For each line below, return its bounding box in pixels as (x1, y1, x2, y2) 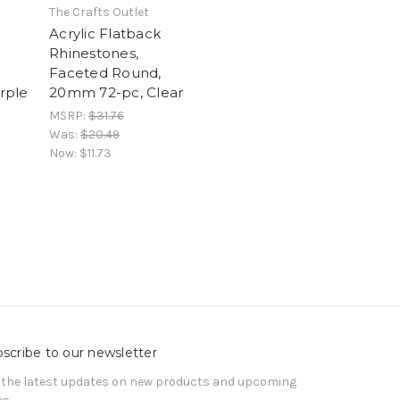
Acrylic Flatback (49, 24, 161, 42)
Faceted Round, (49, 63, 162, 81)
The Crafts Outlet (49, 4, 149, 20)
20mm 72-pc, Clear (49, 83, 184, 101)
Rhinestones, (49, 44, 138, 62)
